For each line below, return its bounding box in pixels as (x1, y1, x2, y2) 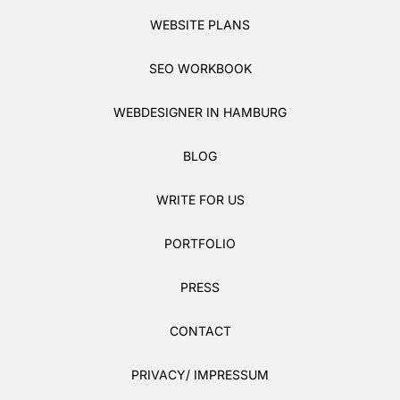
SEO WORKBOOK (148, 60, 252, 76)
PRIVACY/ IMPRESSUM (131, 366, 269, 382)
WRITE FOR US (155, 191, 245, 207)
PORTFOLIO (164, 235, 236, 251)
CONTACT (169, 322, 231, 338)
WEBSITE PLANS (150, 16, 250, 32)
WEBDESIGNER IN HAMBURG (113, 104, 287, 120)
